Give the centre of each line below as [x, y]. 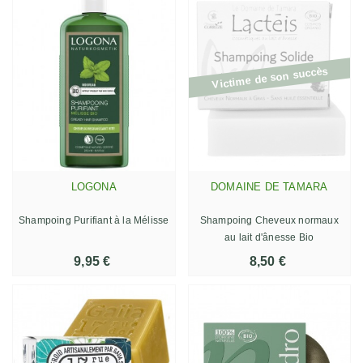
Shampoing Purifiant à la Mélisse [94, 220]
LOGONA [94, 186]
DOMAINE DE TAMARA [269, 186]
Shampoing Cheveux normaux [269, 220]
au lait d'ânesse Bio [269, 237]
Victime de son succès [270, 77]
